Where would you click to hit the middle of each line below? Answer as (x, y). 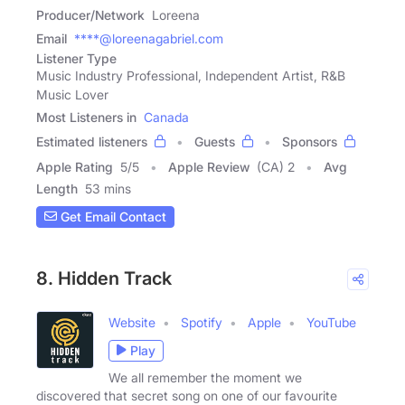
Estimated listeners (92, 141)
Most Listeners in (86, 117)
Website (132, 322)
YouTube (331, 322)
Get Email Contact (112, 217)
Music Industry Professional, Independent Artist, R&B (191, 75)
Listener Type (76, 58)
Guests (215, 141)
